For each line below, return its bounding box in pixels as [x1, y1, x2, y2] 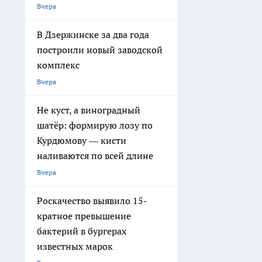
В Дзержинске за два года [37, 29, 149, 41]
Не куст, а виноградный [37, 104, 140, 116]
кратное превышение [37, 210, 131, 222]
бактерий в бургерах [37, 225, 126, 237]
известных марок [37, 240, 113, 253]
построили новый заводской [37, 44, 163, 56]
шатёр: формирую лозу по [37, 119, 153, 132]
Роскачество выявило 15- [37, 195, 147, 207]
